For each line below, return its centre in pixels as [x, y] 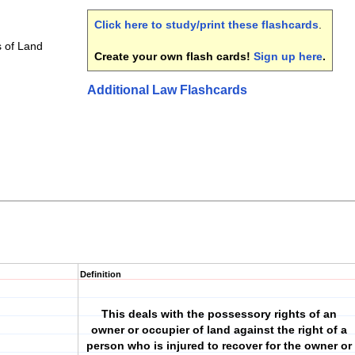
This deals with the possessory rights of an [219, 314]
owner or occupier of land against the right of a [219, 330]
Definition [101, 274]
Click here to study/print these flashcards [206, 25]
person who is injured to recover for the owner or [219, 345]
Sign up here [288, 56]
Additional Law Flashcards [167, 90]
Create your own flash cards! [174, 56]
